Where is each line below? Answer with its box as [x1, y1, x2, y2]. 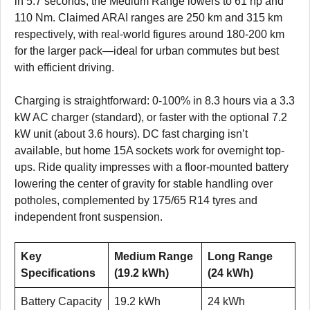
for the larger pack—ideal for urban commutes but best [15, 45, 279, 57]
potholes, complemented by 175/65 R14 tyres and [15, 194, 257, 207]
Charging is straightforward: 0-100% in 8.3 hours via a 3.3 [15, 95, 295, 107]
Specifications [21, 267, 95, 280]
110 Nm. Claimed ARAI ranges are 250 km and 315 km [15, 12, 282, 24]
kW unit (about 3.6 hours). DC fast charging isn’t [15, 128, 248, 140]
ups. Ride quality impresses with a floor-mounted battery [15, 161, 289, 174]
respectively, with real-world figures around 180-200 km [15, 28, 284, 41]
